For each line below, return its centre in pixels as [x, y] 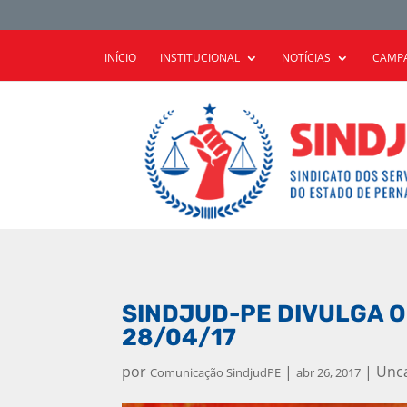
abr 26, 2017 [329, 372]
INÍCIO [120, 57]
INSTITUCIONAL [199, 57]
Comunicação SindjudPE [216, 372]
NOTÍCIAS [306, 57]
